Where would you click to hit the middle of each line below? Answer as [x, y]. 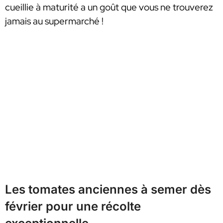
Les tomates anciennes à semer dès [108, 190]
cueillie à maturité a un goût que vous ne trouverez [109, 7]
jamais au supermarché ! [54, 21]
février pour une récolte [73, 207]
